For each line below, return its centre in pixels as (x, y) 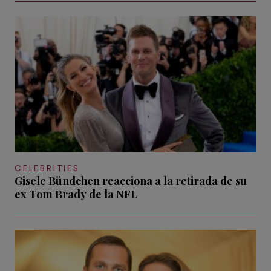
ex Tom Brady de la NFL (76, 194)
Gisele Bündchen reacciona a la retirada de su (131, 181)
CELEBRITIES (47, 168)
